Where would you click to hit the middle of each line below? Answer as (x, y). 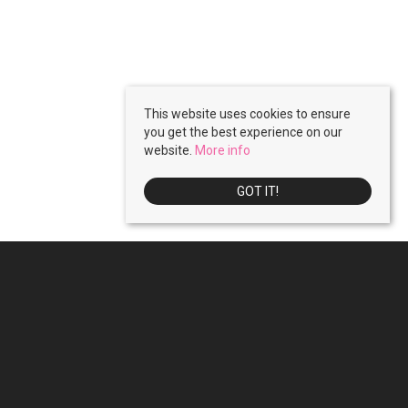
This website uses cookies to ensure (247, 114)
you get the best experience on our (243, 132)
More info (223, 150)
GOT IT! (258, 191)
